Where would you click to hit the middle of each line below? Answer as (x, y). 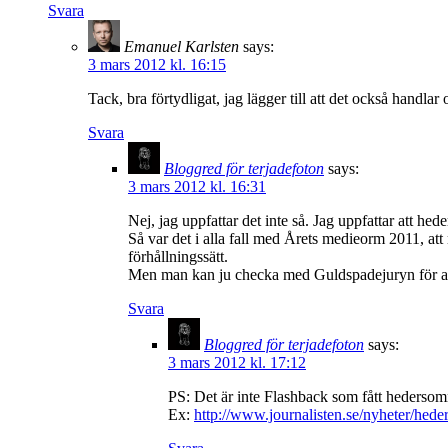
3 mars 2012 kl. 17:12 (237, 362)
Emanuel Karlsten (181, 46)
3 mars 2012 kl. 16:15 (157, 64)
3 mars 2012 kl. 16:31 (197, 186)
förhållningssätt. (178, 256)
